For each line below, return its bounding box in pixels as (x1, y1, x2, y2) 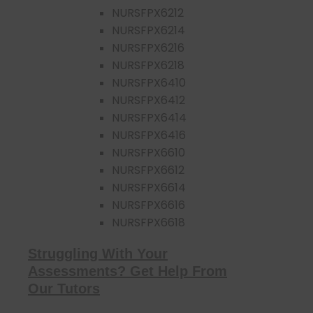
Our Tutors (28, 280, 100, 296)
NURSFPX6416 (112, 126, 186, 143)
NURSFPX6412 (112, 92, 185, 108)
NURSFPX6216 (112, 39, 184, 56)
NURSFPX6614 (112, 179, 186, 196)
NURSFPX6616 (112, 196, 185, 213)
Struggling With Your (28, 245, 168, 261)
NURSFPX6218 (112, 57, 184, 73)
